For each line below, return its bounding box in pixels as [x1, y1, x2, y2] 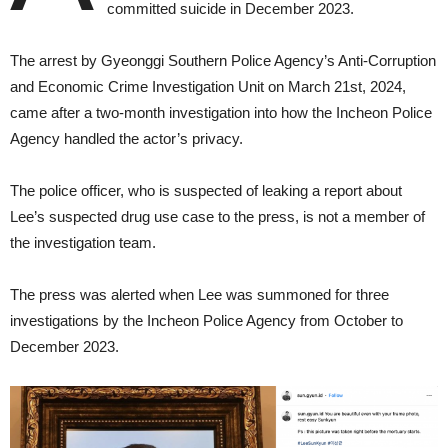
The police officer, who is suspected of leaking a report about [10, 182, 402, 199]
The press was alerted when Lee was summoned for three [10, 286, 389, 303]
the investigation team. [10, 234, 156, 251]
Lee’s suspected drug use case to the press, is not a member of [10, 208, 425, 225]
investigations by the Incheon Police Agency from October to [10, 312, 403, 329]
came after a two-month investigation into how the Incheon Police [10, 104, 432, 121]
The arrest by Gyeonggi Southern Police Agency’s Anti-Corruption [10, 52, 436, 69]
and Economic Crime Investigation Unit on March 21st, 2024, [10, 78, 406, 95]
